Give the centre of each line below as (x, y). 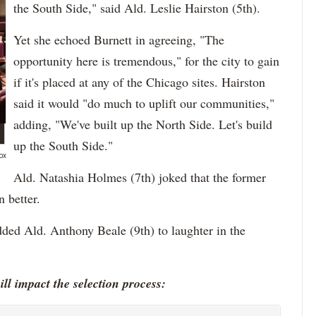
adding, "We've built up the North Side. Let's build (143, 124)
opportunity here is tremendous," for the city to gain (146, 61)
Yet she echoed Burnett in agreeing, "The (119, 39)
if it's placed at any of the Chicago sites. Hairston (139, 82)
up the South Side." (63, 145)
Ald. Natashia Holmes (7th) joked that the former (140, 177)
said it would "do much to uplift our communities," (144, 103)
